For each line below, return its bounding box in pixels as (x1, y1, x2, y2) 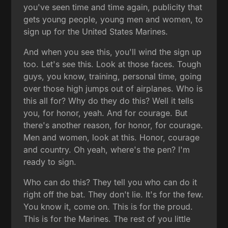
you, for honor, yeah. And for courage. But (23, 107, 188, 118)
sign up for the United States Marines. (23, 26, 168, 37)
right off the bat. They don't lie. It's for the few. (23, 189, 204, 199)
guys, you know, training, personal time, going (23, 71, 202, 81)
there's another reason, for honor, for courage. (23, 120, 204, 130)
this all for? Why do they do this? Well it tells (23, 95, 194, 106)
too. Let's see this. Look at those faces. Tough (23, 59, 202, 69)
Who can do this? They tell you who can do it (23, 177, 197, 187)
